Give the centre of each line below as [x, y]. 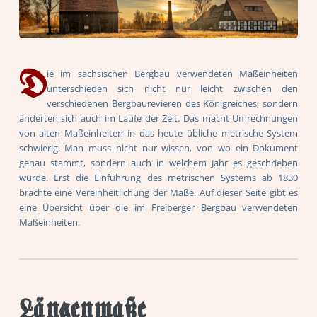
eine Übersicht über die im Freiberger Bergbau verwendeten [158, 207]
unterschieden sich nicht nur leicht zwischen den [172, 88]
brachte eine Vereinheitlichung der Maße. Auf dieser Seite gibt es [158, 192]
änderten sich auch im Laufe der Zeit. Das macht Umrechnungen [158, 118]
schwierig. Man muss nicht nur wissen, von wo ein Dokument [158, 148]
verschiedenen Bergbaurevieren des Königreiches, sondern [172, 103]
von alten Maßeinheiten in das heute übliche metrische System [158, 133]
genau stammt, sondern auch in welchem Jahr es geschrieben [158, 162]
